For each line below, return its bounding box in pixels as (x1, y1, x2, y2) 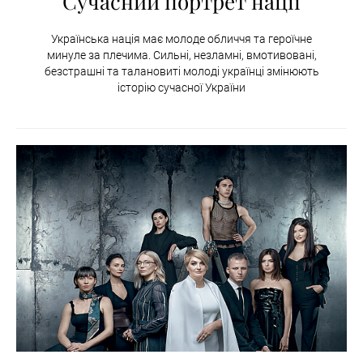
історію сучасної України (117, 80, 246, 94)
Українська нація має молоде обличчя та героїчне (51, 32, 312, 45)
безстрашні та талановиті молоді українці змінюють (44, 64, 319, 78)
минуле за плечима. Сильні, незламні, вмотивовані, (46, 48, 317, 62)
